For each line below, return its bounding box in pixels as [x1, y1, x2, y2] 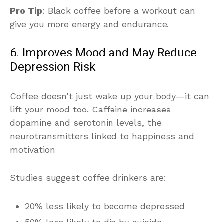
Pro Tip [10, 5, 42, 16]
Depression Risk [10, 58, 96, 76]
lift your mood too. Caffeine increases [10, 104, 171, 114]
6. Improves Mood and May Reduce [10, 44, 197, 61]
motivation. [10, 144, 57, 155]
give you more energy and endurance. [10, 18, 169, 29]
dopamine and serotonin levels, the [10, 117, 162, 128]
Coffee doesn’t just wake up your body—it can [10, 90, 209, 101]
